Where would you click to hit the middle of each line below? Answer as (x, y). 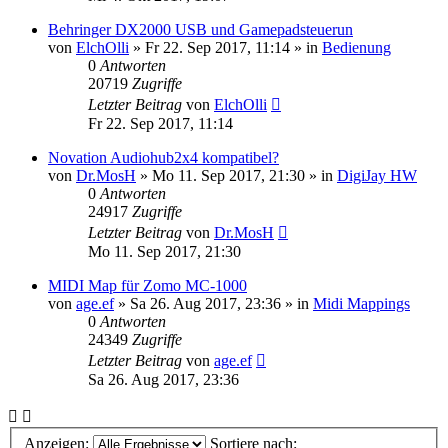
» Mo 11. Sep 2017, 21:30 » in (236, 175)
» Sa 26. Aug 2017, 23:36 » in (213, 303)
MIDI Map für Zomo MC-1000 (147, 285)
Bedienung (356, 47)
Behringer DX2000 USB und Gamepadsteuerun (200, 29)
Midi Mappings (361, 303)
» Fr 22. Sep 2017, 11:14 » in (225, 47)
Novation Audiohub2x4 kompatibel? (163, 157)
